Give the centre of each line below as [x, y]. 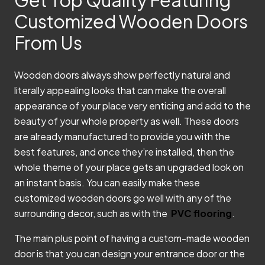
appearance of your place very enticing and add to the [132, 105]
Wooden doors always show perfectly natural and [122, 75]
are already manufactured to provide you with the [122, 136]
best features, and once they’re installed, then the [124, 151]
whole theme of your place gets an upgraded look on [129, 167]
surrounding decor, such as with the [92, 213]
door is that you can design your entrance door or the [130, 253]
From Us [48, 42]
